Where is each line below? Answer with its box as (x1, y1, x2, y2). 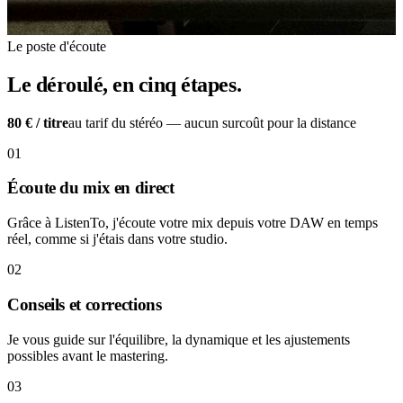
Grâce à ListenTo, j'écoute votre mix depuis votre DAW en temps (7, 215, 378, 231)
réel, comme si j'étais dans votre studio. (7, 231, 228, 247)
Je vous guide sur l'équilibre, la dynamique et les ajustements (7, 331, 350, 347)
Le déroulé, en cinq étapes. (7, 72, 242, 96)
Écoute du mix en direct (7, 178, 175, 198)
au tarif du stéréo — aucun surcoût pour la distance (68, 114, 356, 130)
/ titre (36, 114, 68, 130)
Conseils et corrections (7, 294, 162, 314)
